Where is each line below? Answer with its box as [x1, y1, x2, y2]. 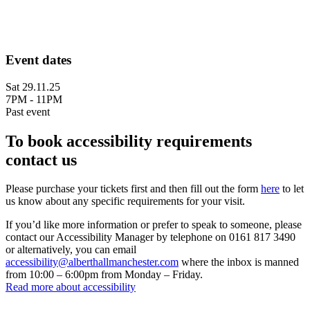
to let [280, 183, 304, 195]
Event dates [6, 52, 71, 67]
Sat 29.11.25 [6, 80, 60, 93]
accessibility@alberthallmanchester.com [6, 256, 179, 268]
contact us [6, 150, 77, 169]
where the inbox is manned [179, 256, 299, 268]
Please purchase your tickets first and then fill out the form [6, 183, 261, 195]
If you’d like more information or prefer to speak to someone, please [6, 219, 302, 231]
